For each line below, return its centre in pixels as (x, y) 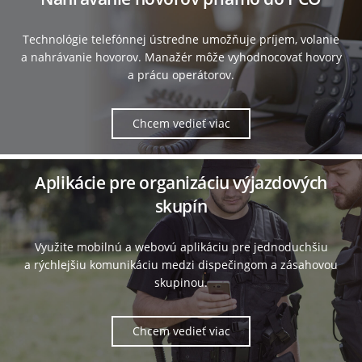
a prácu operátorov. (181, 75)
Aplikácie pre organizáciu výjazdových (181, 183)
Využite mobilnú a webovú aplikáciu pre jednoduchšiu (181, 247)
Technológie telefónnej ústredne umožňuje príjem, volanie (181, 40)
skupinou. (181, 283)
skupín (181, 206)
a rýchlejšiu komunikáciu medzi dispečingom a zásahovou (181, 265)
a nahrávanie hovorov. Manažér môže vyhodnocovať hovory (181, 57)
